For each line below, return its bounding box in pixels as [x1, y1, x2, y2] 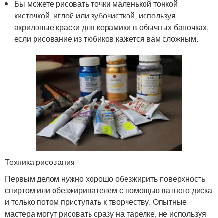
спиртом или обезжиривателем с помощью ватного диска [5, 184, 212, 196]
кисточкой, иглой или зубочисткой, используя [14, 9, 176, 21]
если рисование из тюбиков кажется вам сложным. [14, 33, 199, 44]
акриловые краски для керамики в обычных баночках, [14, 21, 209, 33]
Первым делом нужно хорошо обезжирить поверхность [5, 173, 205, 184]
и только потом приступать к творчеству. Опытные [5, 196, 187, 208]
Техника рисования [5, 156, 75, 168]
